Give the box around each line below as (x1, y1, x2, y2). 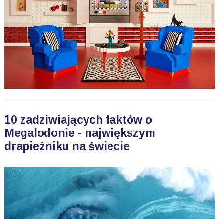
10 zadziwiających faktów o (4, 113, 152, 127)
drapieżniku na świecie (4, 140, 130, 153)
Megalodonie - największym (4, 127, 155, 140)
